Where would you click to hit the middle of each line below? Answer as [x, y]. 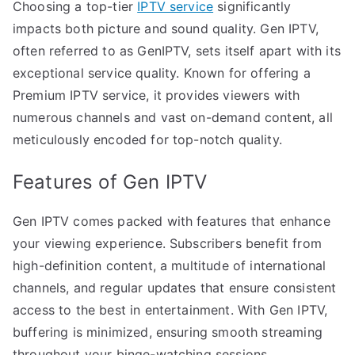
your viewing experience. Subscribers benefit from [167, 243]
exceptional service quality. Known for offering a [162, 73]
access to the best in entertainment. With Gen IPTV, [170, 309]
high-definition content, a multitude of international [170, 265]
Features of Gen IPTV [110, 181]
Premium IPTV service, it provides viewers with [157, 95]
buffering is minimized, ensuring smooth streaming [168, 332]
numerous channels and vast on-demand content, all [173, 117]
